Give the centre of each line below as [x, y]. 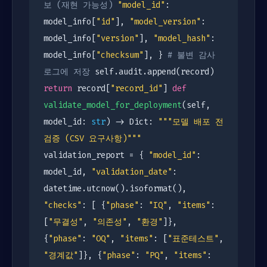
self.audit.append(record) [152, 72]
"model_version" [165, 22]
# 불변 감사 [191, 55]
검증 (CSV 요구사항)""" [92, 139]
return [58, 89]
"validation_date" [132, 172]
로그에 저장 [67, 72]
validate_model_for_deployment [113, 105]
